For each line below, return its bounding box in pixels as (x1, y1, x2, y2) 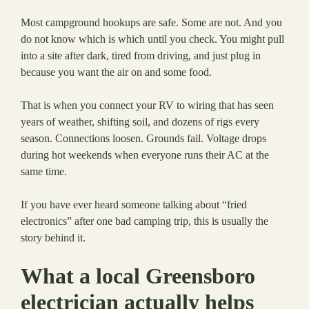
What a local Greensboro (21, 263, 255, 288)
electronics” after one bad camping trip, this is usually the (21, 215, 268, 227)
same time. (21, 165, 67, 177)
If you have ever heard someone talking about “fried (21, 198, 247, 210)
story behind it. (21, 231, 86, 243)
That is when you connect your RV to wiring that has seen (21, 99, 274, 111)
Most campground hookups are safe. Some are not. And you (21, 16, 282, 28)
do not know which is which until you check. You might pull (21, 32, 284, 45)
